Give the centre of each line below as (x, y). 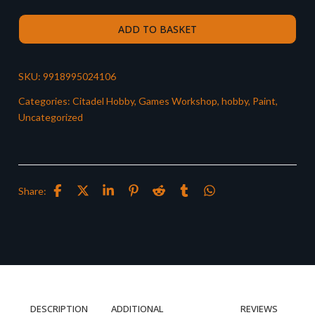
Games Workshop (178, 101)
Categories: (45, 101)
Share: (32, 191)
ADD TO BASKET (157, 29)
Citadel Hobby (103, 101)
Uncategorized (51, 117)
